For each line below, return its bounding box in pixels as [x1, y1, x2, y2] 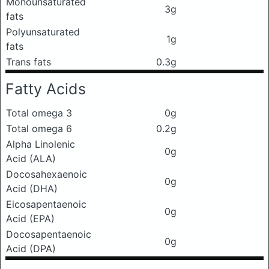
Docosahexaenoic [6, 168, 87, 180]
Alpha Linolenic [6, 138, 75, 150]
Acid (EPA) [6, 212, 55, 225]
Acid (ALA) [6, 152, 56, 165]
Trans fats [6, 55, 51, 68]
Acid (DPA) [6, 242, 56, 255]
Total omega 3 [6, 106, 72, 119]
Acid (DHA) [6, 182, 58, 195]
